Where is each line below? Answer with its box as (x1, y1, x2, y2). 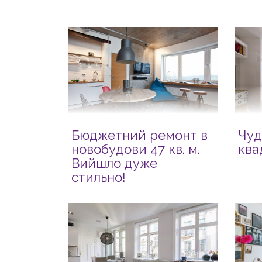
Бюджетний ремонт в (71, 127, 208, 143)
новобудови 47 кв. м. (71, 142, 200, 157)
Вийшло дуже (71, 156, 157, 171)
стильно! (71, 170, 126, 185)
